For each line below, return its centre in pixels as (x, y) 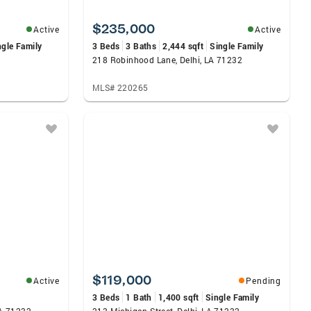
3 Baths (141, 46)
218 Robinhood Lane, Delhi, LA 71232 (167, 60)
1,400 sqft (178, 297)
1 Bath (139, 297)
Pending (263, 280)
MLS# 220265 (120, 87)
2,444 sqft (183, 46)
